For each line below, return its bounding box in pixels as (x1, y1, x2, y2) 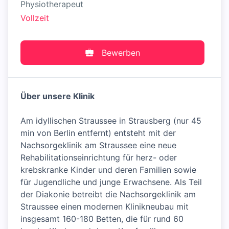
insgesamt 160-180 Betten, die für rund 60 (20, 214, 184, 224)
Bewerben (101, 48, 140, 58)
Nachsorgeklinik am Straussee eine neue (20, 140, 176, 151)
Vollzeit (20, 13, 49, 24)
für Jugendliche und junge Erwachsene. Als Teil (20, 177, 202, 188)
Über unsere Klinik (20, 91, 95, 102)
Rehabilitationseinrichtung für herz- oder (20, 152, 177, 163)
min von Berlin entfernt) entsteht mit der (20, 128, 176, 139)
